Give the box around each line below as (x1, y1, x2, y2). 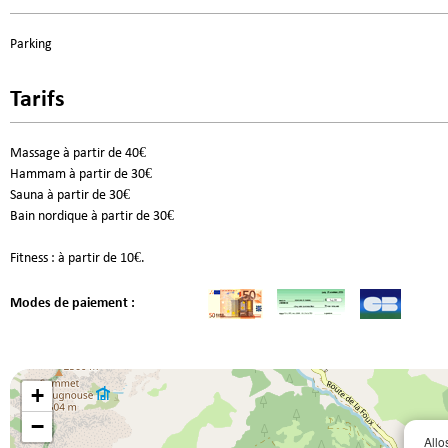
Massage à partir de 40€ (10, 145, 146, 161)
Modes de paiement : (10, 295, 135, 311)
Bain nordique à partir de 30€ (10, 208, 174, 224)
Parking (10, 36, 52, 52)
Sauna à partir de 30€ (10, 187, 130, 203)
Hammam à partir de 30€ (10, 166, 152, 182)
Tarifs (10, 87, 65, 112)
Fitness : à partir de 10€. (10, 250, 145, 266)
